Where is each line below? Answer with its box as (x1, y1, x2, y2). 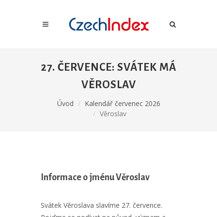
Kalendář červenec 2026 (84, 99, 160, 108)
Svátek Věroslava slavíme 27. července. (41, 201, 162, 210)
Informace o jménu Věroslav (41, 172, 150, 182)
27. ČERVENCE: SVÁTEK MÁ (41, 62, 176, 73)
